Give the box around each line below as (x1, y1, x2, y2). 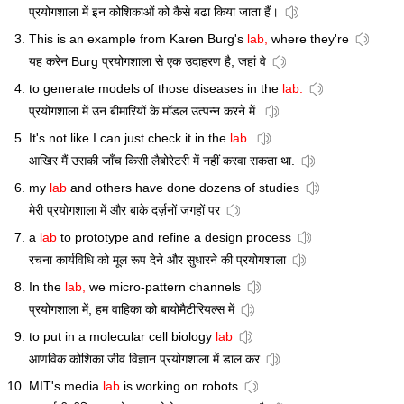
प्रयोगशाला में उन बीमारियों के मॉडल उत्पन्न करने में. (29, 104, 259, 119)
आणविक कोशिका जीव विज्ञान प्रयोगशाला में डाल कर (29, 352, 260, 367)
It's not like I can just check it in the (29, 131, 230, 146)
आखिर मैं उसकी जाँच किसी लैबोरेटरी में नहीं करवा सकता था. (29, 153, 295, 169)
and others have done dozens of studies (67, 180, 299, 196)
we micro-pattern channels (86, 280, 241, 295)
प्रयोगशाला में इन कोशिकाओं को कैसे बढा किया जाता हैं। (29, 5, 279, 20)
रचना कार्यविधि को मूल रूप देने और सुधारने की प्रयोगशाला (29, 252, 286, 268)
